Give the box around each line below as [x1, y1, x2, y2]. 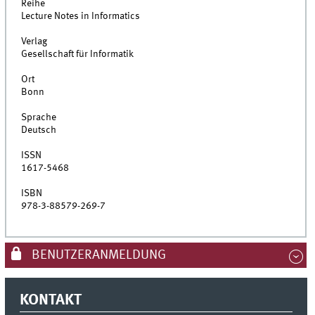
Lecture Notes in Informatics [21, 11, 141, 22]
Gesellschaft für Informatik [21, 49, 134, 60]
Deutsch [21, 125, 57, 136]
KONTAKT [20, 292, 82, 309]
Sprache [21, 112, 57, 123]
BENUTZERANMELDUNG [28, 249, 166, 262]
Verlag [21, 37, 48, 47]
